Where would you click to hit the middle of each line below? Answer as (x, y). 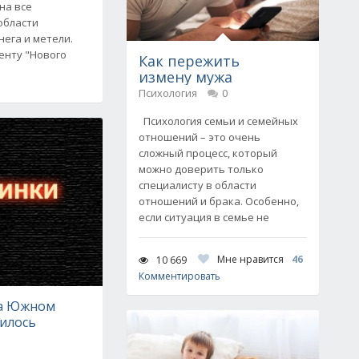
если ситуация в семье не (204, 217)
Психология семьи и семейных (218, 121)
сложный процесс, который (208, 153)
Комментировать (179, 276)
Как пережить (189, 61)
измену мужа (186, 77)
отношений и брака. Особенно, (219, 201)
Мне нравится (250, 259)
